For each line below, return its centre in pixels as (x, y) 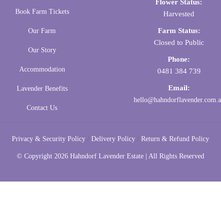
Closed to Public (179, 43)
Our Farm (42, 31)
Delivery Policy (113, 139)
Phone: (179, 59)
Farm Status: (179, 31)
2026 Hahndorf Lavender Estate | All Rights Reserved (129, 156)
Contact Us (42, 108)
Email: (179, 88)
